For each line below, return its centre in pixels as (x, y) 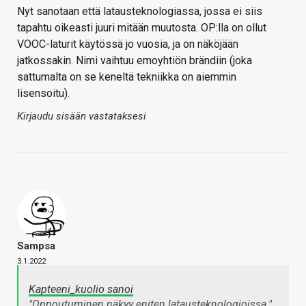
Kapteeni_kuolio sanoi (81, 290)
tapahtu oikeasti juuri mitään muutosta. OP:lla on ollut (142, 28)
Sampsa (36, 246)
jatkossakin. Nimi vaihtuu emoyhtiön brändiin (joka (135, 61)
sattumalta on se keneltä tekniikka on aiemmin (127, 77)
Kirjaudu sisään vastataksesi (82, 116)
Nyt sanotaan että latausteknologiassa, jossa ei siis (140, 12)
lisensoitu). (43, 94)
